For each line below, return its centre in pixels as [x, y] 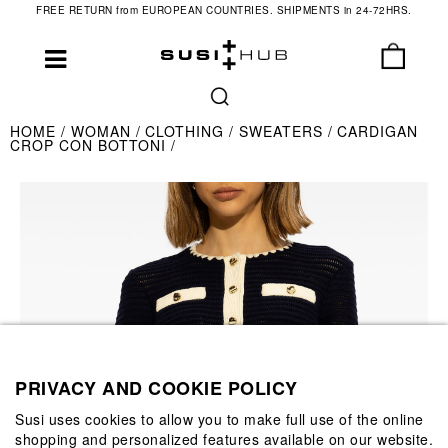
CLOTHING [187, 131]
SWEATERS [283, 131]
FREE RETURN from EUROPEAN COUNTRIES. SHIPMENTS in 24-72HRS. [224, 10]
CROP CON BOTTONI [90, 145]
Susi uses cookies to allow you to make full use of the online [219, 418]
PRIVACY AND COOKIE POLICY [156, 387]
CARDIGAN [377, 131]
